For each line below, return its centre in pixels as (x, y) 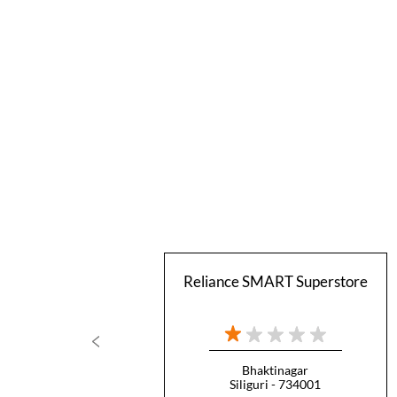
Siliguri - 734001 (275, 385)
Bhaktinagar (275, 370)
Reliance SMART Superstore (275, 282)
